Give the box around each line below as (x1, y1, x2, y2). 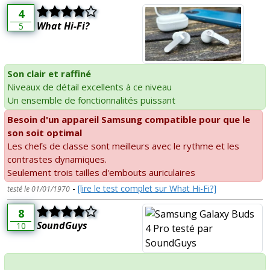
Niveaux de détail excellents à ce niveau (7, 81, 172, 93)
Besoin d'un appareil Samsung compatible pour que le (7, 113, 250, 126)
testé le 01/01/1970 (7, 184, 70, 195)
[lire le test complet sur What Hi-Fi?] (78, 183, 216, 195)
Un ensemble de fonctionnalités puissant (7, 94, 175, 107)
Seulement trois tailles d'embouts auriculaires (7, 166, 195, 179)
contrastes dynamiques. (7, 153, 107, 166)
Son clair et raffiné (7, 67, 91, 80)
